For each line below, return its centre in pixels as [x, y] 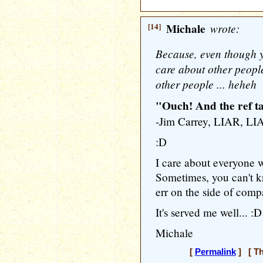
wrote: [223, 28]
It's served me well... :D [209, 212]
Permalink [215, 252]
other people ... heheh [206, 84]
